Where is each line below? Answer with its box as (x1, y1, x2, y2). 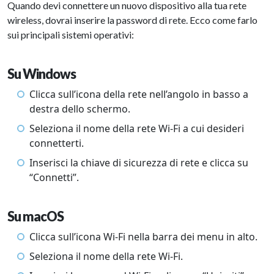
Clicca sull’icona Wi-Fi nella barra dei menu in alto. (29, 230, 257, 244)
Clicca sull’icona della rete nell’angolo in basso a (29, 87, 248, 102)
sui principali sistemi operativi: (7, 29, 134, 41)
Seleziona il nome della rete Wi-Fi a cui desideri (29, 122, 244, 136)
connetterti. (29, 136, 84, 150)
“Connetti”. (29, 171, 79, 185)
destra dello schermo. (29, 102, 130, 116)
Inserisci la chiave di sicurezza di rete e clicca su (29, 156, 248, 170)
